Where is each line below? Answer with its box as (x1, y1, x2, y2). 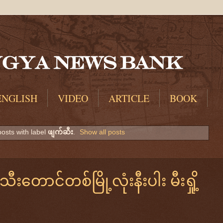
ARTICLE (109, 92, 149, 105)
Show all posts (80, 128, 125, 136)
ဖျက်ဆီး (47, 128, 73, 136)
